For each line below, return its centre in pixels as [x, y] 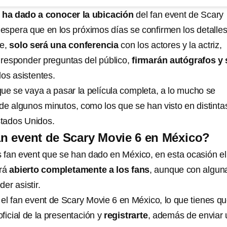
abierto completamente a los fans [80, 169]
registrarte [126, 215]
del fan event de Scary [179, 14]
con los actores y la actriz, [170, 45]
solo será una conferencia [64, 45]
